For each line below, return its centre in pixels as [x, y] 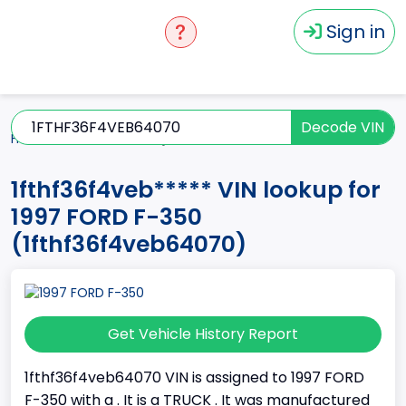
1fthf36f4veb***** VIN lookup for [196, 190]
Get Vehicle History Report [203, 333]
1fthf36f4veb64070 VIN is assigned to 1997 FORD [194, 377]
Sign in [356, 32]
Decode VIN [343, 127]
